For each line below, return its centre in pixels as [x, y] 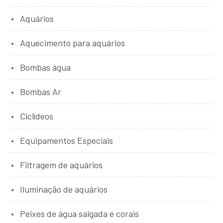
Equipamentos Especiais [66, 140]
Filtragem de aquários [61, 165]
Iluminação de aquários [64, 189]
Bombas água [45, 67]
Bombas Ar [41, 91]
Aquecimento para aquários [72, 43]
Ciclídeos [37, 116]
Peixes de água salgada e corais [79, 213]
